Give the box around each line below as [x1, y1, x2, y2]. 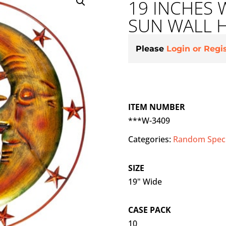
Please [135, 44, 166, 54]
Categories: [128, 134, 173, 145]
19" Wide [128, 176, 162, 187]
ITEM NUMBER [128, 101, 185, 113]
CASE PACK [128, 204, 171, 216]
